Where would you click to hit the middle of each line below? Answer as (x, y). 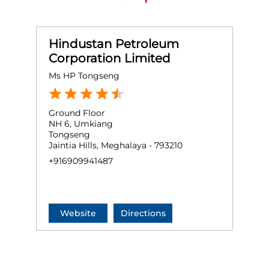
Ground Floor (77, 113)
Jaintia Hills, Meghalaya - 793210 (116, 146)
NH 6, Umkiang (81, 124)
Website (78, 213)
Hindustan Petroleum (114, 44)
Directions (143, 213)
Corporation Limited (110, 59)
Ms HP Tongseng (84, 76)
